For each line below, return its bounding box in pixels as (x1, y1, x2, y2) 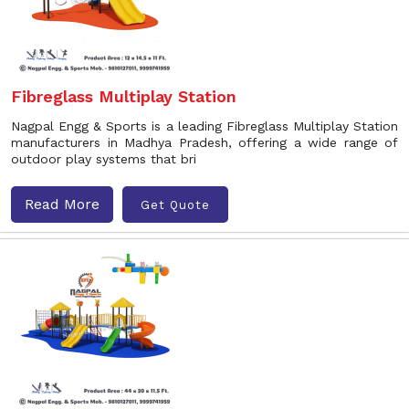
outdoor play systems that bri (11, 152, 196, 166)
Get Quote (141, 197, 210, 212)
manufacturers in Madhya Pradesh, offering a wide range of (11, 135, 398, 150)
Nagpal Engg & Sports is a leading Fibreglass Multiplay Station (11, 119, 398, 133)
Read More (25, 195, 100, 213)
